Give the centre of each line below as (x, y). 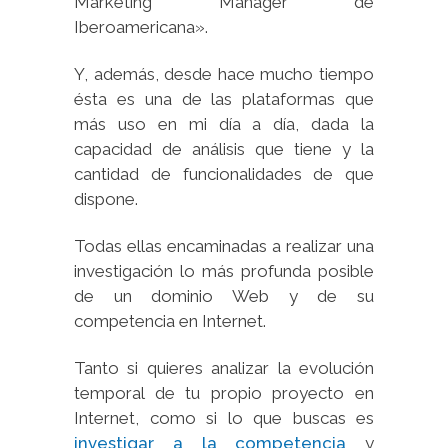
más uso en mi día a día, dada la (224, 123)
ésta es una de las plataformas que (224, 98)
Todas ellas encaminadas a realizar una (224, 245)
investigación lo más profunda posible (224, 270)
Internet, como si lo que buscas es (224, 417)
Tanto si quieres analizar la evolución (224, 367)
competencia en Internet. (170, 320)
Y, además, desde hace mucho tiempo (224, 73)
